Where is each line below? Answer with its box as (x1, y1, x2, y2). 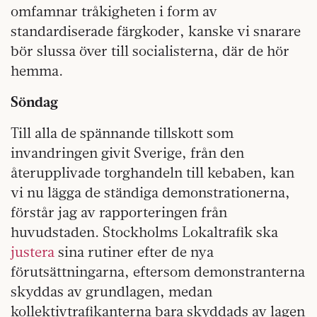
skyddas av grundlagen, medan (11, 282, 212, 301)
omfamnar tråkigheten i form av (11, 2, 217, 21)
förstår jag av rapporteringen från (11, 203, 227, 221)
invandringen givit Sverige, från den (11, 144, 244, 162)
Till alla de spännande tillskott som (11, 124, 234, 142)
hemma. (11, 62, 63, 80)
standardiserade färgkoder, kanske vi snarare (11, 22, 301, 40)
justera (11, 243, 54, 261)
